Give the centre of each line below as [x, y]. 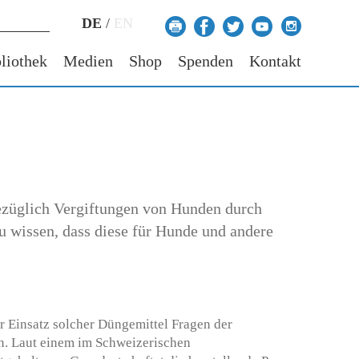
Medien [88, 61]
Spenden [206, 61]
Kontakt [275, 61]
